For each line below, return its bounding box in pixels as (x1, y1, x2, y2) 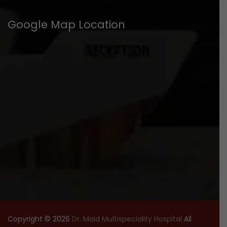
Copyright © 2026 (8, 213, 72, 224)
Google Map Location (8, 17, 125, 32)
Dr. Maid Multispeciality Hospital (72, 213, 182, 224)
